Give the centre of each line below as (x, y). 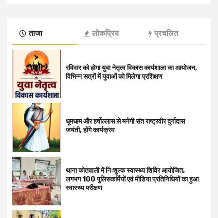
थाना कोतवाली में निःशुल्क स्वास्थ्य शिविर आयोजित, (125, 171)
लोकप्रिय (105, 33)
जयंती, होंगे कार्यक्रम (91, 130)
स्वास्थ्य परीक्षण (84, 188)
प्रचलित (166, 33)
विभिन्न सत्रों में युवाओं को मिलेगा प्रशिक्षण (114, 77)
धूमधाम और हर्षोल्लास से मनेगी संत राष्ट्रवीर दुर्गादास (125, 122)
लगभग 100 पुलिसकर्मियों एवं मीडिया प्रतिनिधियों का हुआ (132, 180)
